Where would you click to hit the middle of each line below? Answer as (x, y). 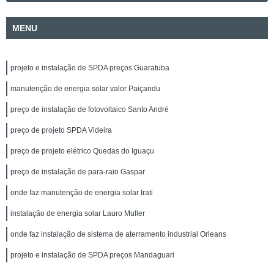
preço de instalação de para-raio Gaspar (78, 172)
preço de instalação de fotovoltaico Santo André (90, 109)
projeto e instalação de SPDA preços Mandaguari (92, 255)
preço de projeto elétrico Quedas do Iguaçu (82, 151)
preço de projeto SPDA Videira (61, 130)
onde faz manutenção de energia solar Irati (82, 193)
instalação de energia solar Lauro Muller (78, 213)
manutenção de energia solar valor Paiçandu (85, 89)
